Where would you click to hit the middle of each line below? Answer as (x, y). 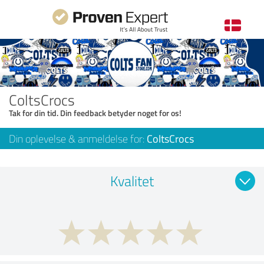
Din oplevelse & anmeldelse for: (78, 138)
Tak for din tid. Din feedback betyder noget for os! (95, 113)
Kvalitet (132, 180)
